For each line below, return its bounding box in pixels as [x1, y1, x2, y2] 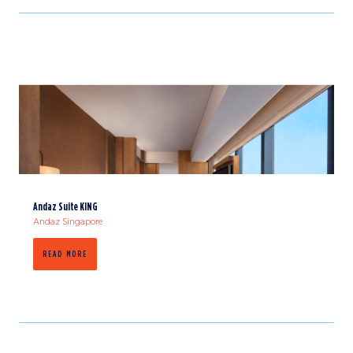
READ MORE [43, 248, 87, 258]
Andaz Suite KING [33, 199, 98, 212]
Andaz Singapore [33, 216, 102, 226]
